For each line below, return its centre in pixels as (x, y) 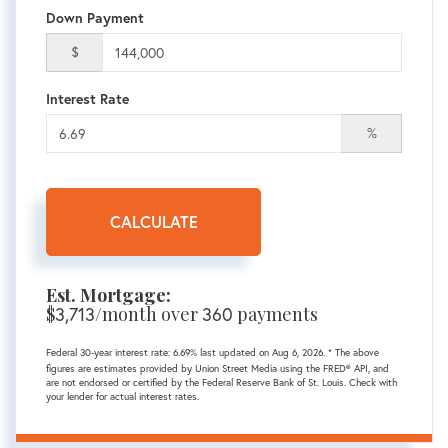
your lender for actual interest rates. (122, 396)
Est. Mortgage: (108, 294)
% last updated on (231, 352)
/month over (148, 313)
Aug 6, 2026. (300, 352)
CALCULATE (153, 221)
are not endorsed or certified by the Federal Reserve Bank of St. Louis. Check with (221, 382)
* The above (353, 352)
